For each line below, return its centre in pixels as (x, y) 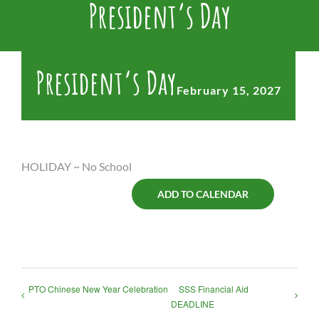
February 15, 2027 (229, 90)
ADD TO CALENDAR (203, 194)
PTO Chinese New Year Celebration (98, 289)
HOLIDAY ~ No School (77, 167)
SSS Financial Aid (214, 289)
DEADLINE (193, 304)
